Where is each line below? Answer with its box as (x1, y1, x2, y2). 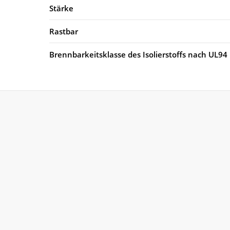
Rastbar (49, 26, 78, 36)
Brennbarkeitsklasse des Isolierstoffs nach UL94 (49, 49, 227, 60)
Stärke (49, 3, 73, 13)
